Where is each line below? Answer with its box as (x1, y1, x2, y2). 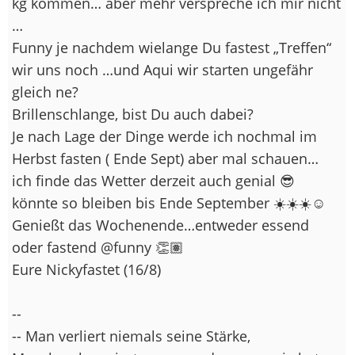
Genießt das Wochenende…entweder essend (12, 215, 309, 235)
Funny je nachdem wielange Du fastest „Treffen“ (12, 37, 331, 57)
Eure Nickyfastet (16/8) (12, 259, 161, 279)
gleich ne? (12, 82, 78, 101)
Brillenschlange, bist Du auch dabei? (12, 104, 254, 124)
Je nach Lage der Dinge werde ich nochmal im (12, 126, 317, 146)
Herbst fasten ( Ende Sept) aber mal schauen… (12, 148, 319, 168)
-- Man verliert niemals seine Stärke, (12, 326, 250, 345)
